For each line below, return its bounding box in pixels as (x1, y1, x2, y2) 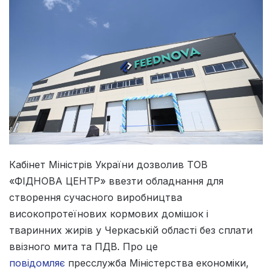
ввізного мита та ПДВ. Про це (9, 240, 158, 253)
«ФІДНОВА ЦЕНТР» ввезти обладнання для (9, 174, 223, 187)
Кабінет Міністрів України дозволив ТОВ (9, 158, 208, 171)
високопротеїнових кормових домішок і (9, 207, 208, 220)
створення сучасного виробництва (9, 191, 182, 203)
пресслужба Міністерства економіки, (65, 256, 249, 269)
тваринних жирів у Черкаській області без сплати (9, 223, 253, 236)
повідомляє (9, 256, 65, 269)
